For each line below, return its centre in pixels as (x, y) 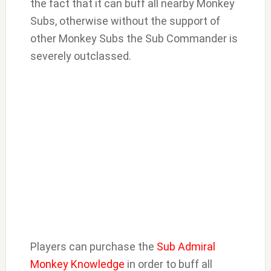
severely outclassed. (80, 56)
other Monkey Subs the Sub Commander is (134, 39)
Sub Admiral (186, 247)
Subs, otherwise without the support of (125, 21)
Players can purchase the (93, 247)
